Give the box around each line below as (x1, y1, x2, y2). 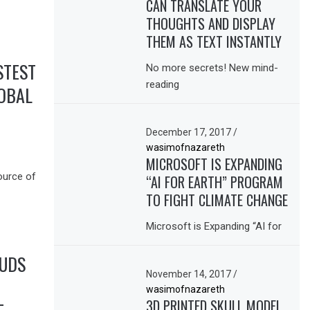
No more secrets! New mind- (146, 61, 279, 74)
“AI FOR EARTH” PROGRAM (146, 171, 284, 192)
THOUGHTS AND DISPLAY (146, 12, 276, 34)
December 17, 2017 (146, 126, 234, 138)
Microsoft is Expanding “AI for (146, 220, 282, 233)
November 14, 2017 (146, 268, 234, 280)
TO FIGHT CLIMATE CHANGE (146, 189, 289, 210)
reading (146, 77, 180, 91)
